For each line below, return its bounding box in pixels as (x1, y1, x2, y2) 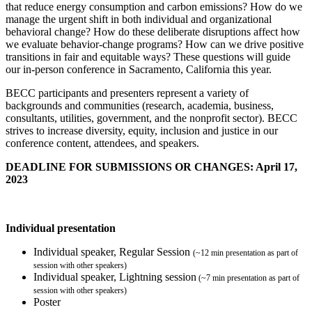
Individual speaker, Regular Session (33, 246, 193, 258)
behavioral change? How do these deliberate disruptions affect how (6, 26, 300, 38)
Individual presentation (6, 222, 116, 234)
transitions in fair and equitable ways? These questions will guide (6, 51, 290, 63)
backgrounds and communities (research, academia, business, (6, 100, 274, 111)
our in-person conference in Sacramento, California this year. (6, 63, 272, 75)
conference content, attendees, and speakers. (6, 137, 202, 149)
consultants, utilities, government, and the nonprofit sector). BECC (6, 112, 297, 124)
